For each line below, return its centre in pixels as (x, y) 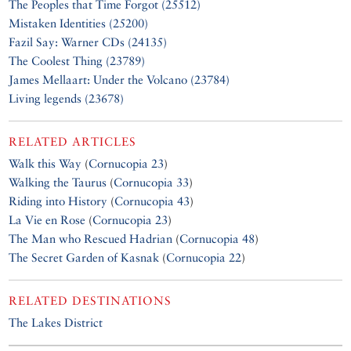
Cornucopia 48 (217, 238)
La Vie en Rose (47, 219)
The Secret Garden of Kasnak (84, 257)
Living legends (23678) (67, 98)
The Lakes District (56, 322)
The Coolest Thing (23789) (77, 60)
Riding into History (58, 201)
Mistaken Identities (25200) (79, 23)
